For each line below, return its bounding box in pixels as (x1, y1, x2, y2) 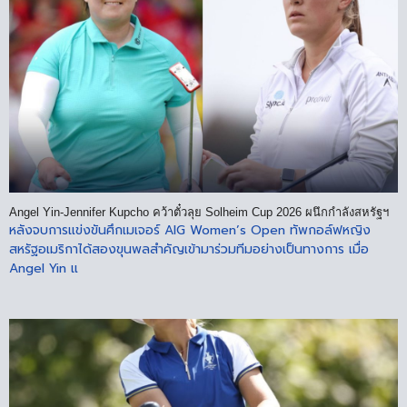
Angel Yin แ (9, 258, 78, 278)
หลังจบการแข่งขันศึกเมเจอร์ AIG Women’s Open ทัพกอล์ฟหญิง (9, 220, 371, 240)
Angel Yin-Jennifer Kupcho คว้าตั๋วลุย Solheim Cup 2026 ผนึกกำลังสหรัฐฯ (9, 204, 389, 219)
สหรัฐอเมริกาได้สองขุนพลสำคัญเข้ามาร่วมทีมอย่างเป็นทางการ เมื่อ (9, 239, 369, 259)
